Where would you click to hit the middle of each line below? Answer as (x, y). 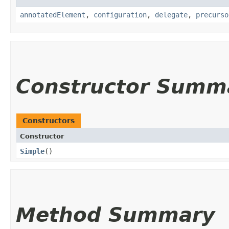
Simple (32, 151)
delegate (171, 15)
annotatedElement (53, 15)
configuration (120, 15)
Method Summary (115, 215)
